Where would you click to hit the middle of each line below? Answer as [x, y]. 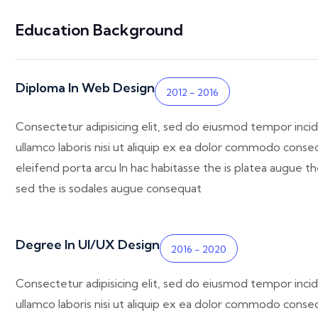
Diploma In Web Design [85, 88]
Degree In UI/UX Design [88, 245]
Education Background [99, 30]
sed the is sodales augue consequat [109, 188]
